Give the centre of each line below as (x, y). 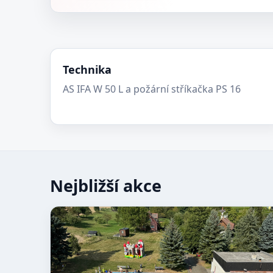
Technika (87, 69)
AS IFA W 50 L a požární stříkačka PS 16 (152, 89)
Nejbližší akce (106, 186)
